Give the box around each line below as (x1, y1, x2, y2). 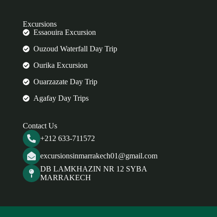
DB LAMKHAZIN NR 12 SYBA (40, 165, 147, 173)
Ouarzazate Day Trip (33, 77, 98, 86)
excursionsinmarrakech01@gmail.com (40, 152, 157, 160)
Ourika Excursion (33, 61, 88, 69)
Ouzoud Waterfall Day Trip (33, 45, 118, 53)
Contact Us (22, 122, 57, 130)
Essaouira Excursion (33, 28, 96, 36)
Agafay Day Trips (33, 94, 89, 102)
